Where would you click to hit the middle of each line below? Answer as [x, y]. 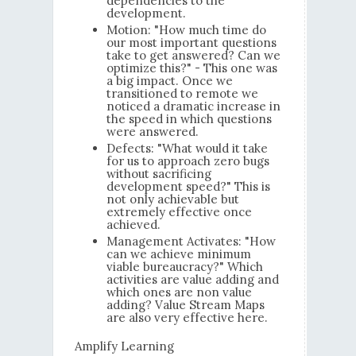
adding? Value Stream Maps [185, 305]
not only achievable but [172, 199]
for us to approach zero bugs [188, 161]
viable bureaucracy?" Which [184, 267]
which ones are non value [179, 292]
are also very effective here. [187, 318]
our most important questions [191, 43]
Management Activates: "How [191, 242]
